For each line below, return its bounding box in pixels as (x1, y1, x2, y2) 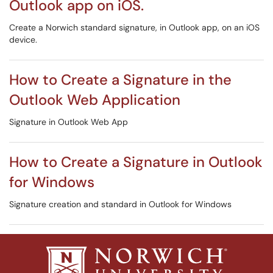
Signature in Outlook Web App (9, 116, 128, 127)
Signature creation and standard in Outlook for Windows (9, 199, 232, 210)
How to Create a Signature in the (9, 70, 232, 89)
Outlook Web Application (9, 90, 180, 109)
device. (9, 34, 37, 45)
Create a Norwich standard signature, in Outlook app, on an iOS (9, 22, 260, 33)
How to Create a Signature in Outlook (9, 152, 263, 171)
